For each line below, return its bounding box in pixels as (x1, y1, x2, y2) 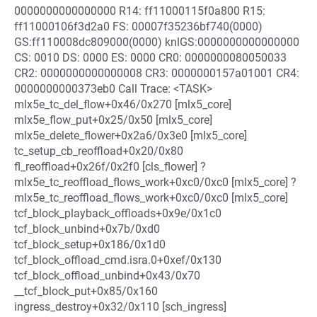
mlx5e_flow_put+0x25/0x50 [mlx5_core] (14, 113, 212, 127)
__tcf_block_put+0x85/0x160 (14, 284, 158, 298)
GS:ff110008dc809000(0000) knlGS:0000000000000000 (14, 35, 299, 49)
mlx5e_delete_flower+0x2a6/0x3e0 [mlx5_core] (14, 129, 247, 142)
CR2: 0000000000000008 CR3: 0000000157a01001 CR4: (14, 67, 299, 80)
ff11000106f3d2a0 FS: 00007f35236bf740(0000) (14, 20, 263, 33)
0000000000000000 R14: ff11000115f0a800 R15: (14, 4, 265, 18)
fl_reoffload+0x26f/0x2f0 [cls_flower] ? (14, 160, 206, 173)
